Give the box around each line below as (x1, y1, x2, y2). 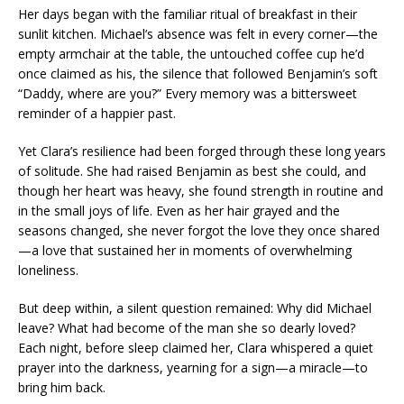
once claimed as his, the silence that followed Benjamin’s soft (18, 65, 378, 82)
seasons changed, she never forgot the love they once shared (18, 222, 380, 239)
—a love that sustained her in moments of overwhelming (18, 242, 352, 259)
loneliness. (18, 262, 78, 279)
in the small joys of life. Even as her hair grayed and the (18, 202, 340, 219)
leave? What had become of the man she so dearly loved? (18, 319, 355, 336)
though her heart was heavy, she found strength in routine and (18, 182, 383, 199)
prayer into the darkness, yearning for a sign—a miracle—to (18, 359, 368, 376)
